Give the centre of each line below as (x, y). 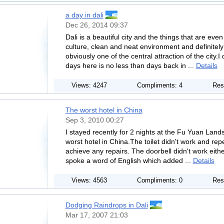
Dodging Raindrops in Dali (106, 205)
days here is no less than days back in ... (130, 65)
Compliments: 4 (159, 85)
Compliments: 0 (159, 180)
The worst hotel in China (104, 110)
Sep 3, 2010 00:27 (94, 120)
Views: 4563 (89, 180)
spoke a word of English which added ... (129, 160)
